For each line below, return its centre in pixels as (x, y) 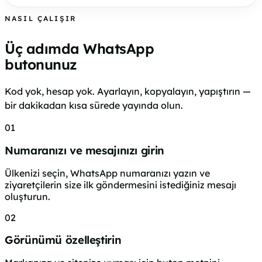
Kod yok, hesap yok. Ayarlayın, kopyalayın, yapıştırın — (128, 92)
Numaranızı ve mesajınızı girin (85, 151)
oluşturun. (27, 196)
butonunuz (41, 65)
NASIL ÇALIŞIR (41, 18)
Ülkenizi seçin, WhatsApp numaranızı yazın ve (107, 173)
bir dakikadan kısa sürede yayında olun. (94, 106)
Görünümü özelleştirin (63, 240)
